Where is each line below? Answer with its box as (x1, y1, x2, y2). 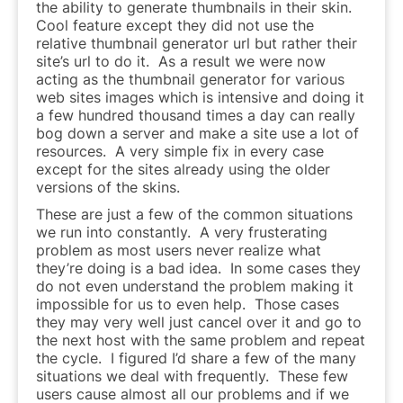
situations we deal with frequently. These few (36, 366, 348, 385)
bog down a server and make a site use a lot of (36, 123, 359, 142)
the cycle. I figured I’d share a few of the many (36, 348, 356, 367)
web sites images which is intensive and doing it (36, 87, 364, 106)
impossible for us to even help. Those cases (36, 294, 339, 313)
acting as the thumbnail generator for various (36, 69, 345, 88)
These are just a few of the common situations (36, 204, 353, 223)
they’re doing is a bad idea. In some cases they (36, 258, 361, 277)
